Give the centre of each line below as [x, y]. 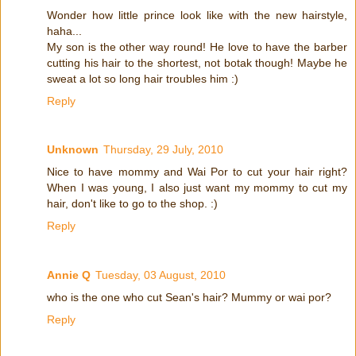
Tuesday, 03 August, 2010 [161, 275]
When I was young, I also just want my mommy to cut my [197, 188]
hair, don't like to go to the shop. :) [132, 204]
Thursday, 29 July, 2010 [163, 150]
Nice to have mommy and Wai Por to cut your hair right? [197, 172]
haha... [64, 31]
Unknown [73, 150]
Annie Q [69, 275]
